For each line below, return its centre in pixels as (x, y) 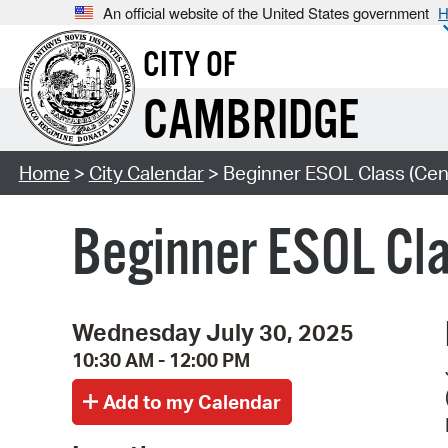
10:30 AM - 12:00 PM (161, 359)
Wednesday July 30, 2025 (213, 331)
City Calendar (146, 173)
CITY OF (189, 66)
